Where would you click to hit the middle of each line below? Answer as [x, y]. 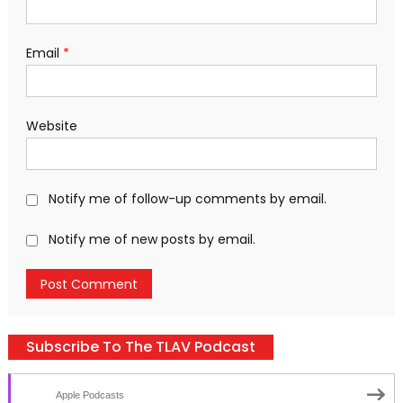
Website [51, 125]
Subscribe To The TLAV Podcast [140, 346]
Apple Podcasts [90, 394]
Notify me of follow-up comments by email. [187, 198]
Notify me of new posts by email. [152, 239]
